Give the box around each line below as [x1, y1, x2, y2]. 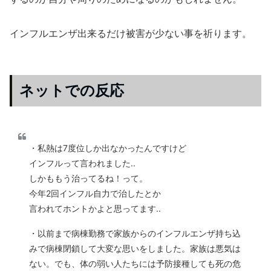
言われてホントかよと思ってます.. [29, 203, 161, 214]
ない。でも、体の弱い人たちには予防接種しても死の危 [29, 258, 241, 269]
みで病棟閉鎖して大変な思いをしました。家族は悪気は [29, 243, 241, 254]
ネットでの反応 [19, 82, 124, 100]
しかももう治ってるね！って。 [29, 173, 148, 184]
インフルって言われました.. [29, 158, 135, 169]
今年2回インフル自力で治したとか [29, 188, 161, 199]
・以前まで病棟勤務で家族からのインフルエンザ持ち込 [29, 228, 241, 239]
